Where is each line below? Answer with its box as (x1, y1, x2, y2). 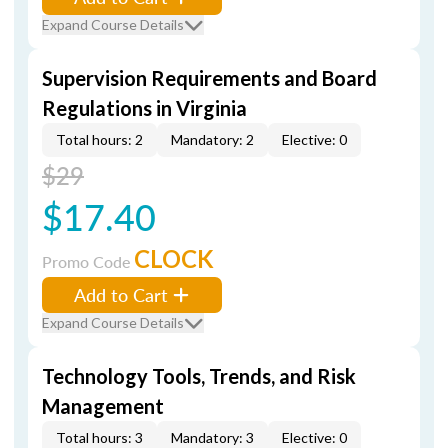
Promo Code (42, 250, 134, 273)
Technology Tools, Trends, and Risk (42, 364, 356, 388)
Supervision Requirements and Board (42, 66, 377, 90)
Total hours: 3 (56, 429, 143, 446)
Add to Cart (74, 282, 168, 307)
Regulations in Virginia (42, 96, 247, 120)
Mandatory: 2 (171, 131, 254, 148)
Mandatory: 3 (171, 429, 254, 446)
